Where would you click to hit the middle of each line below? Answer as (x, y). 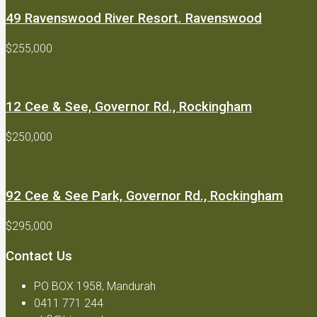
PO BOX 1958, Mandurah (95, 286)
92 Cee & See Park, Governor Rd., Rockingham (144, 196)
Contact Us (39, 257)
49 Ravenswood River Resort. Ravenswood (134, 18)
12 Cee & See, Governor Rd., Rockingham (129, 107)
